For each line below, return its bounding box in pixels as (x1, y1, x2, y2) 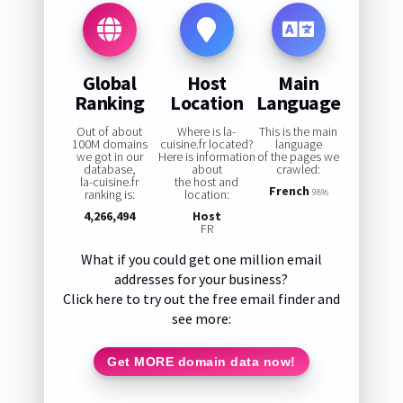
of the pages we (257, 148, 340, 166)
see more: (171, 309, 231, 328)
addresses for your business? (114, 270, 289, 289)
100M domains (71, 136, 148, 153)
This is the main (259, 123, 338, 140)
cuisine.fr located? (159, 136, 254, 153)
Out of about (76, 123, 142, 140)
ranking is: (84, 186, 135, 203)
